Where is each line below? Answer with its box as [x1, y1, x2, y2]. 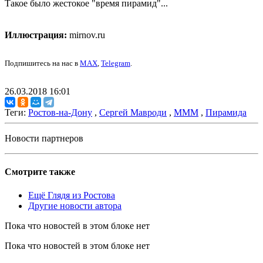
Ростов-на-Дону [28, 107, 92, 118]
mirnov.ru [67, 30, 105, 41]
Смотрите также [5, 167, 75, 177]
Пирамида [205, 107, 247, 118]
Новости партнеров [5, 133, 83, 144]
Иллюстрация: [5, 30, 67, 41]
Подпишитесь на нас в [5, 59, 80, 68]
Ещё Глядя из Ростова [28, 190, 115, 200]
